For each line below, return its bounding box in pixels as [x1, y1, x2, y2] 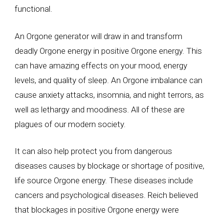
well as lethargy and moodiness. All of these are [15, 104, 185, 114]
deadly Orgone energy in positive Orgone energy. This [15, 45, 202, 56]
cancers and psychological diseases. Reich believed [15, 190, 198, 200]
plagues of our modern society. [15, 119, 126, 129]
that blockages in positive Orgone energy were [15, 205, 179, 215]
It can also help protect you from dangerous [15, 146, 172, 156]
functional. [15, 4, 52, 14]
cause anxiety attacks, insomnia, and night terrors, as [15, 89, 204, 100]
